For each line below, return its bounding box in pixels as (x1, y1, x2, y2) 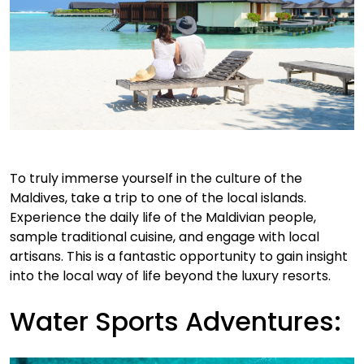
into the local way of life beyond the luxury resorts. (10, 266, 331, 286)
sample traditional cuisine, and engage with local (10, 227, 319, 247)
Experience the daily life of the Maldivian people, (10, 208, 316, 227)
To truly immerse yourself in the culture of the (10, 169, 302, 188)
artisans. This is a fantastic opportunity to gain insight (10, 247, 348, 266)
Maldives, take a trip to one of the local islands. (10, 188, 306, 208)
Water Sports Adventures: (10, 303, 341, 340)
